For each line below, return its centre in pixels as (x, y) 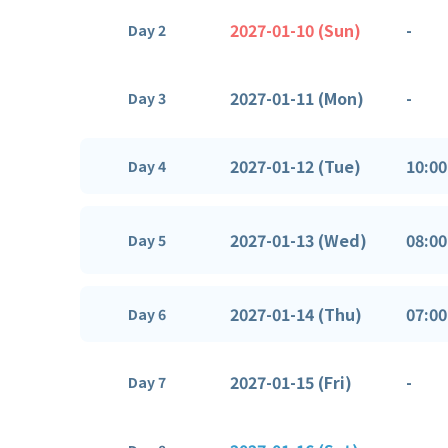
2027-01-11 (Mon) (297, 97)
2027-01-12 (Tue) (295, 165)
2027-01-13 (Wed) (298, 239)
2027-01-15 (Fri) (291, 381)
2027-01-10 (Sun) (295, 29)
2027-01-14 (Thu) (296, 313)
